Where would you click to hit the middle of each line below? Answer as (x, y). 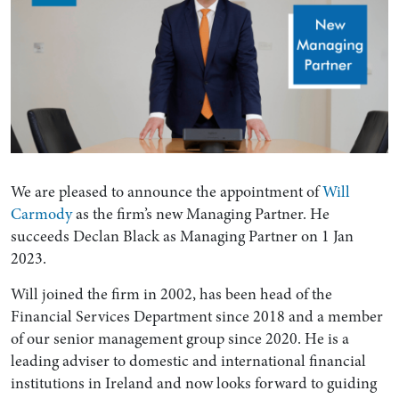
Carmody (41, 213)
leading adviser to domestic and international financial (188, 361)
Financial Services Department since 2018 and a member (196, 317)
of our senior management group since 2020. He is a (179, 339)
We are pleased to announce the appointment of (166, 191)
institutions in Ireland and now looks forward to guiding (193, 383)
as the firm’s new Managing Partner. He (200, 213)
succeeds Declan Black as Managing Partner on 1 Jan (182, 236)
